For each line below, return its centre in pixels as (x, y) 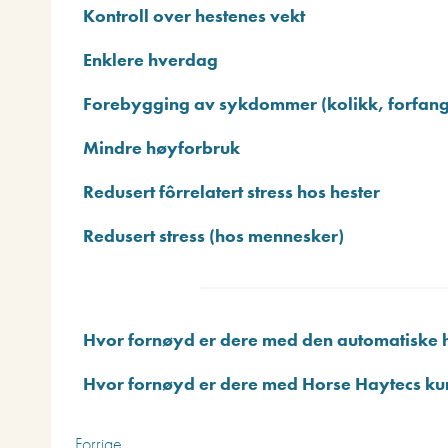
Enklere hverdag (150, 59)
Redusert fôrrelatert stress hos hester (231, 191)
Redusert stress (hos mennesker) (213, 235)
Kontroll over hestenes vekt (194, 15)
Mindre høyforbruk (161, 147)
